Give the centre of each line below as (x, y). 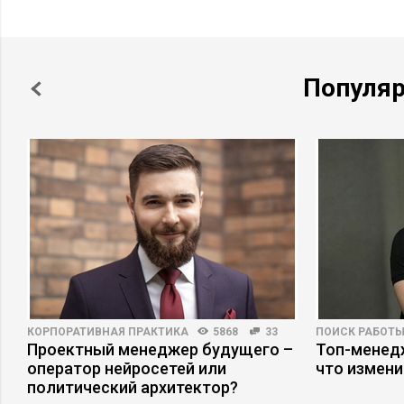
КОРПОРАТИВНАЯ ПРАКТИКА (108, 332)
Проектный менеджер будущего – (160, 349)
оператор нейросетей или (127, 368)
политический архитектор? (133, 387)
